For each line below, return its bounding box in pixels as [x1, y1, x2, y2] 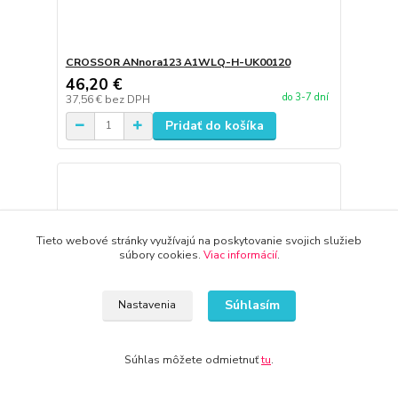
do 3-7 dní [282, 91, 329, 104]
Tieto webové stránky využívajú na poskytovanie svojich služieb [36, 234, 362, 248]
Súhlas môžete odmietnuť [124, 353, 261, 367]
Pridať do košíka [164, 116, 264, 134]
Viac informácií [203, 248, 277, 262]
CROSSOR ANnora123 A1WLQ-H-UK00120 [65, 54, 291, 69]
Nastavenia [118, 298, 177, 313]
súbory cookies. [118, 248, 203, 262]
